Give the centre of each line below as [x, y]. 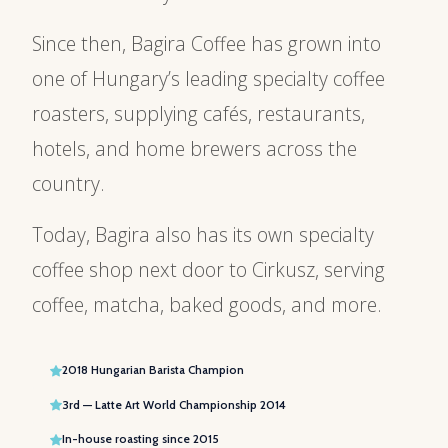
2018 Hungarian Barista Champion [152, 370]
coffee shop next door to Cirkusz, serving [208, 269]
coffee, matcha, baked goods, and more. [207, 304]
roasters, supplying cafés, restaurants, [198, 113]
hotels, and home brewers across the [194, 148]
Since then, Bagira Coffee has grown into [206, 43]
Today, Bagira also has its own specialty [203, 234]
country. [68, 183]
